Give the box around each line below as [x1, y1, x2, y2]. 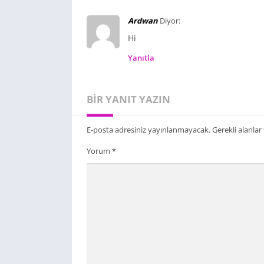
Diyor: [160, 15, 180, 26]
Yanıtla [128, 52, 154, 63]
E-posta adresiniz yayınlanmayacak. [87, 124, 210, 135]
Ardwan [128, 15, 158, 26]
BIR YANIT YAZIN [87, 92, 170, 106]
